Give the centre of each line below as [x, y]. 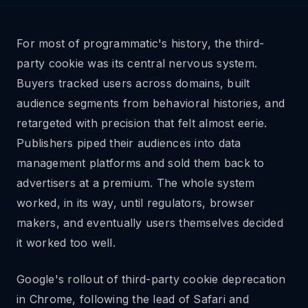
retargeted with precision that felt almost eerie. [142, 123]
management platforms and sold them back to [141, 163]
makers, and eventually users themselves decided [150, 223]
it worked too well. [66, 243]
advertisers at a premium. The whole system [136, 183]
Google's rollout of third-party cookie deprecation [151, 279]
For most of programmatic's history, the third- [141, 43]
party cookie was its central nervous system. [137, 63]
